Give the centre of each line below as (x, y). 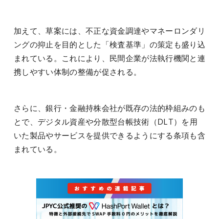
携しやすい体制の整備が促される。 (78, 72)
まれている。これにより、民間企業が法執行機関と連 (109, 58)
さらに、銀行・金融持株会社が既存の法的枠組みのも (109, 108)
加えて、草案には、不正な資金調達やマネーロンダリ (109, 31)
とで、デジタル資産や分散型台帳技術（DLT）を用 (106, 122)
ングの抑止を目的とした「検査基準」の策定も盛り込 (109, 44)
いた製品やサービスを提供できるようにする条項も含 (109, 135)
